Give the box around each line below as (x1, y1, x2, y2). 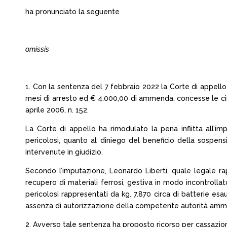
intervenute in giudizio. (25, 148, 103, 156)
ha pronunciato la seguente (25, 8, 120, 16)
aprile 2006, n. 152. (25, 106, 89, 114)
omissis (25, 45, 49, 53)
